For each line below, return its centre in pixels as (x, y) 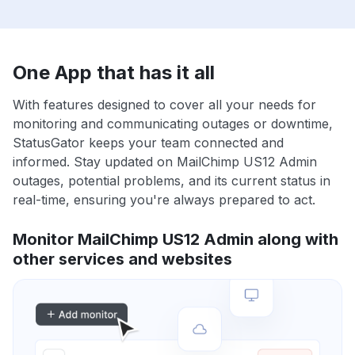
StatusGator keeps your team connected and (148, 143)
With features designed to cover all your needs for (164, 105)
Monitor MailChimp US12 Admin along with (176, 240)
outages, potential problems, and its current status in (172, 181)
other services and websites (122, 260)
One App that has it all (114, 73)
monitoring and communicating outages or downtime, (173, 124)
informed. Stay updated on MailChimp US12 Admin (165, 162)
